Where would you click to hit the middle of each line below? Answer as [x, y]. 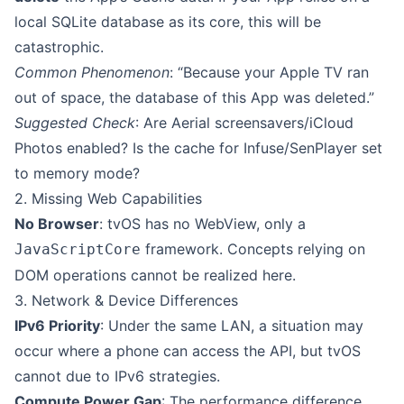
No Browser [57, 224]
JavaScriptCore [78, 249]
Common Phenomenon [92, 72]
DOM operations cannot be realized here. [155, 275]
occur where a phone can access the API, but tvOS [188, 351]
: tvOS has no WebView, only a [202, 224]
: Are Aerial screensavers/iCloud [244, 123]
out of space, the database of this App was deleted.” [194, 97]
